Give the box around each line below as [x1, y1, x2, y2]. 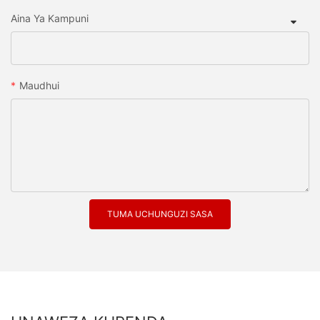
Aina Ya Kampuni [11, 11, 89, 24]
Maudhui [19, 79, 59, 91]
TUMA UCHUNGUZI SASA [107, 208, 213, 219]
